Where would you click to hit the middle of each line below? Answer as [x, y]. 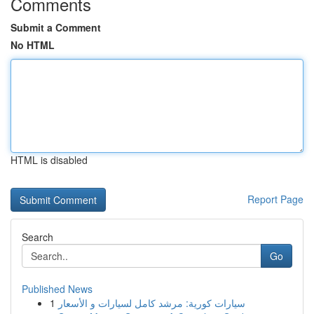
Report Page [275, 199]
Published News [57, 289]
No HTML [33, 45]
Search [37, 237]
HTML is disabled [49, 160]
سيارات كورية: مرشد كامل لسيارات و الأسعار [152, 303]
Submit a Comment [56, 27]
